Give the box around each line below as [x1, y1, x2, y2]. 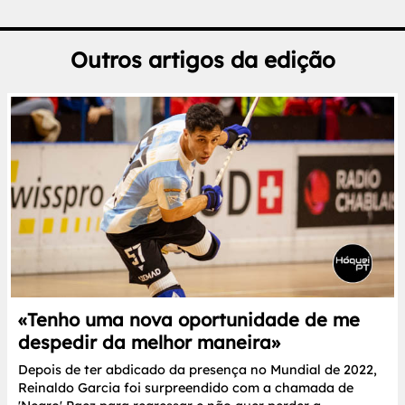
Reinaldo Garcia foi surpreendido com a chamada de [18, 380, 353, 397]
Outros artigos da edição [70, 45, 335, 73]
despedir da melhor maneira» [18, 331, 280, 354]
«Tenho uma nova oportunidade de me [18, 308, 360, 332]
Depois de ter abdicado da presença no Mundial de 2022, [18, 362, 377, 379]
